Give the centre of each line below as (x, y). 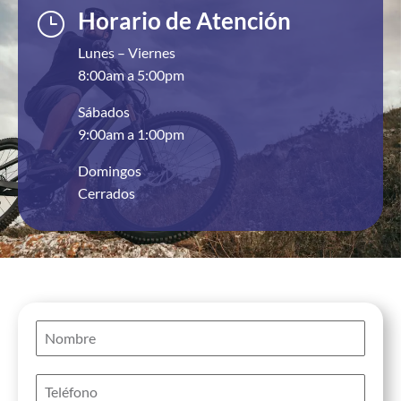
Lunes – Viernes (127, 53)
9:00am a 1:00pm (131, 134)
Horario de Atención (184, 21)
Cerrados (107, 193)
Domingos (110, 171)
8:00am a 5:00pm (131, 75)
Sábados (104, 112)
